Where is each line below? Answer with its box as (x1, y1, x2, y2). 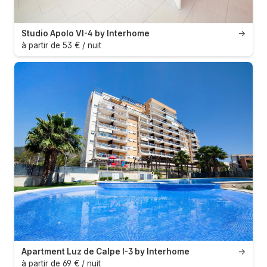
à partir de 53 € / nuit (21, 41, 101, 51)
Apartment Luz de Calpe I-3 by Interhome (21, 246, 190, 256)
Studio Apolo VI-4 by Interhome (21, 29, 150, 39)
